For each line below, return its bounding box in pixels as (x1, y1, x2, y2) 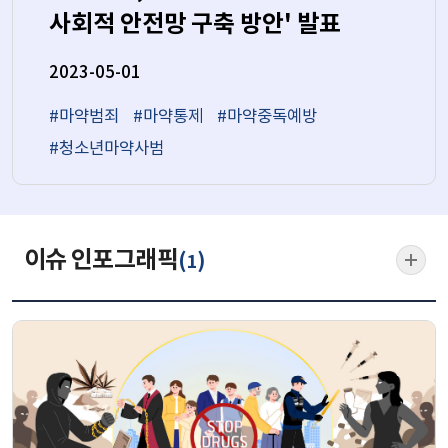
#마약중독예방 (216, 107, 317, 128)
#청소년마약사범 (48, 139, 164, 160)
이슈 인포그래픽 (23, 246, 179, 276)
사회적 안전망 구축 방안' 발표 (48, 9, 341, 39)
